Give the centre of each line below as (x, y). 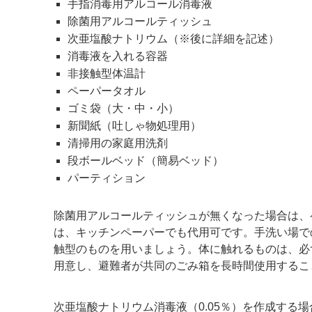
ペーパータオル (107, 91)
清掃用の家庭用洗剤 (118, 143)
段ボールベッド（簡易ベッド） (146, 161)
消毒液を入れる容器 (118, 56)
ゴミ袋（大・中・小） (123, 109)
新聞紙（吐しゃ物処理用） (134, 126)
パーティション (107, 178)
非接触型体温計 (107, 74)
